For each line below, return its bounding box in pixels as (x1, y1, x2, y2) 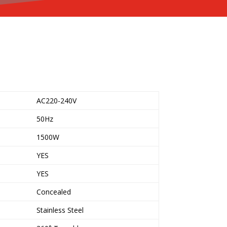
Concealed (36, 187, 71, 197)
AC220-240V (36, 96, 77, 106)
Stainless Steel (36, 205, 84, 215)
